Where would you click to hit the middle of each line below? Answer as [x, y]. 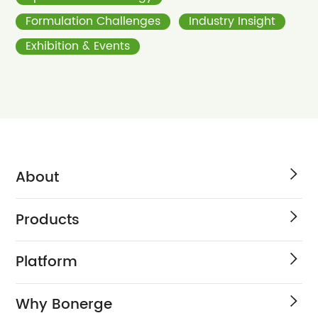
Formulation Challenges [93, 22]
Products [48, 220]
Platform [47, 262]
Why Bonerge [64, 304]
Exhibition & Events [78, 47]
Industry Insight [232, 22]
